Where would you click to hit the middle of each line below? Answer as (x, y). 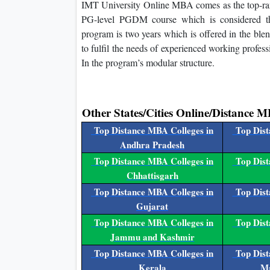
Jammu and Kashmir (152, 237)
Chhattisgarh (152, 176)
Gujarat (152, 206)
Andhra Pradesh (152, 145)
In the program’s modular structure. (148, 63)
